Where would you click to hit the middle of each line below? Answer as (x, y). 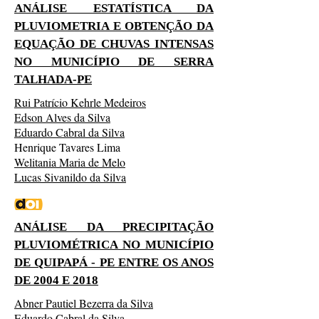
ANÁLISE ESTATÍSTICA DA (114, 8)
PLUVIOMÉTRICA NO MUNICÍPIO (114, 245)
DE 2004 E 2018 (56, 280)
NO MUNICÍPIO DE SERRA (114, 62)
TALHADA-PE (53, 79)
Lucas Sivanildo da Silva (70, 177)
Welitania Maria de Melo (70, 162)
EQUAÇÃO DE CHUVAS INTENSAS (114, 44)
